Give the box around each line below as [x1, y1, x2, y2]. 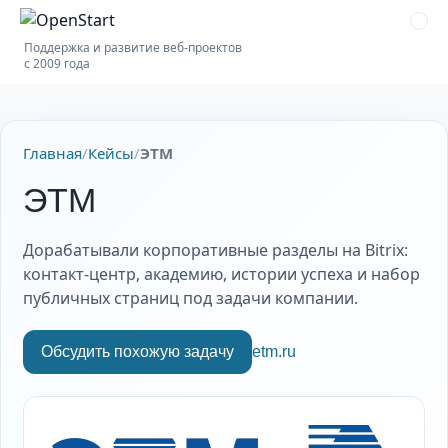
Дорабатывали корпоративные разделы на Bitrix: [23, 239, 408, 261]
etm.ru [252, 343, 296, 360]
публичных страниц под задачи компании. [23, 287, 358, 309]
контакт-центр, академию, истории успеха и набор [23, 263, 420, 285]
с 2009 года [24, 55, 90, 72]
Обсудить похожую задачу [41, 343, 234, 360]
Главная [23, 143, 82, 163]
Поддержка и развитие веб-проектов [24, 39, 242, 56]
